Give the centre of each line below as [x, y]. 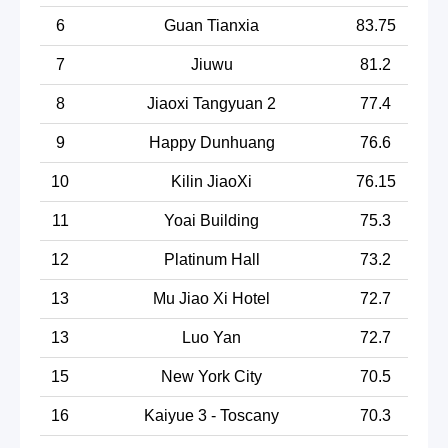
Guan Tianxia [211, 25]
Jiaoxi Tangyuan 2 [211, 103]
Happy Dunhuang [211, 142]
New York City [211, 376]
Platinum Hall [211, 259]
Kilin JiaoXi [211, 181]
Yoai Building [211, 220]
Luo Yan [211, 337]
